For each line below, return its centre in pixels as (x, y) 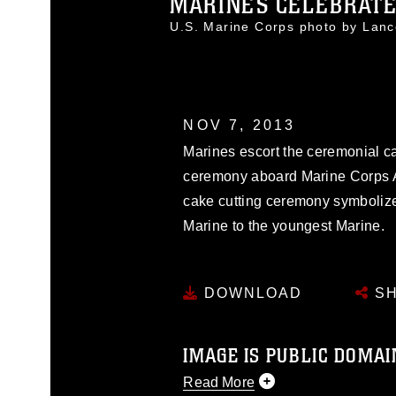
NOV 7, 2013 (240, 125)
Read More (219, 382)
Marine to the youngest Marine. (284, 226)
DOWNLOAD (251, 293)
